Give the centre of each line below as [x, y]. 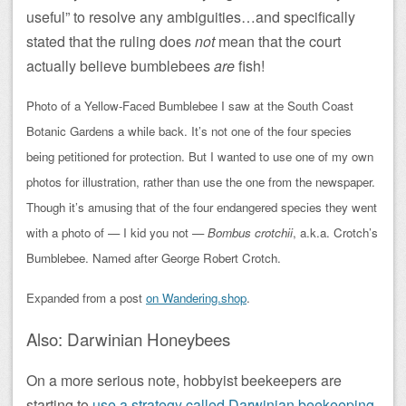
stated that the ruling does [111, 41]
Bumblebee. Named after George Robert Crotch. [154, 257]
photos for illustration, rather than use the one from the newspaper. [201, 181]
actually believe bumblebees [120, 65]
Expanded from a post [86, 297]
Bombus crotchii [250, 232]
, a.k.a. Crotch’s [335, 232]
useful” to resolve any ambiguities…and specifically [191, 16]
